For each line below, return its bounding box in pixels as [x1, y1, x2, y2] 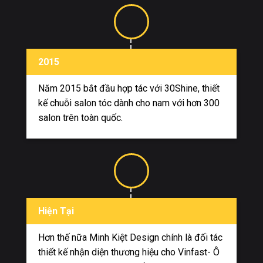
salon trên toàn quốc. [38, 112, 125, 124]
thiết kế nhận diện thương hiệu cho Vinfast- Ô [38, 247, 220, 258]
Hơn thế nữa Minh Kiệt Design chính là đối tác [38, 232, 222, 244]
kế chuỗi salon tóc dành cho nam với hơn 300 [38, 97, 220, 109]
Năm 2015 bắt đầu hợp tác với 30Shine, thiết [38, 83, 220, 95]
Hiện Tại [38, 205, 74, 217]
